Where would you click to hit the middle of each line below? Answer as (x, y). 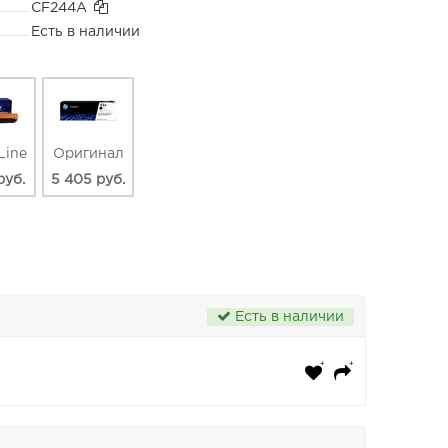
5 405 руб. (88, 180)
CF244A (58, 8)
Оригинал (88, 154)
